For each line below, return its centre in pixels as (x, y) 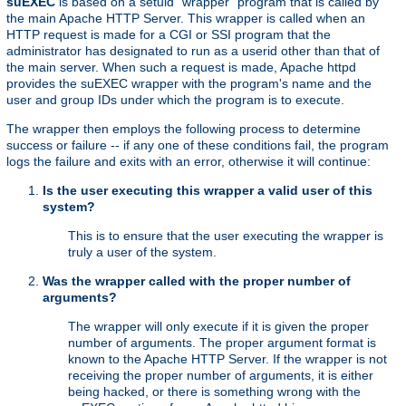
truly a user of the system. (142, 252)
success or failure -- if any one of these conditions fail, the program (198, 145)
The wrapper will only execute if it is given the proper (218, 327)
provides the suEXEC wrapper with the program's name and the (189, 84)
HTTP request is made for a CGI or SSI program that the (169, 35)
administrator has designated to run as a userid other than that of (193, 51)
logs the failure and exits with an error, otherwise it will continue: (188, 162)
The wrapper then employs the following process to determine (184, 129)
